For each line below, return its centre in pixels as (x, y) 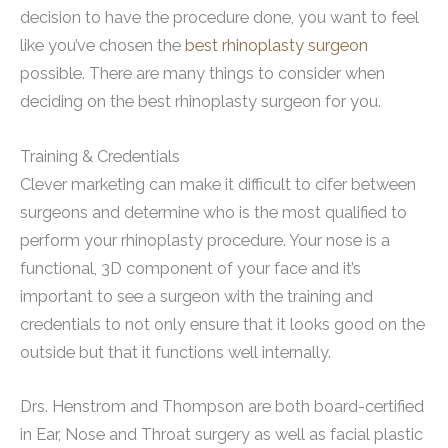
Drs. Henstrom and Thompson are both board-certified (222, 406)
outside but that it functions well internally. (175, 352)
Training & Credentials (100, 156)
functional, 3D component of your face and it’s (190, 268)
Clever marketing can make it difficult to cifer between (218, 184)
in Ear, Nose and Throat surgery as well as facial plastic (221, 434)
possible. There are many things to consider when (202, 74)
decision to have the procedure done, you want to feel (219, 18)
